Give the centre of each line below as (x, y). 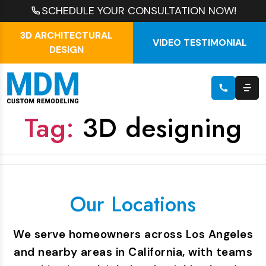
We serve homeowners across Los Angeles (133, 234)
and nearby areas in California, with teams (133, 252)
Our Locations (133, 204)
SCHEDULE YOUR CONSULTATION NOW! (139, 11)
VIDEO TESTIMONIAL (199, 42)
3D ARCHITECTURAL (66, 35)
